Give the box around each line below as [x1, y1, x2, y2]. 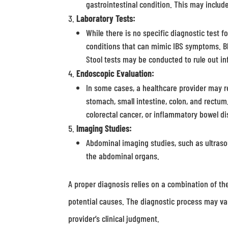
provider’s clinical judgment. [68, 213, 160, 224]
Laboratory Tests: [76, 13, 136, 24]
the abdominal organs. [86, 150, 160, 161]
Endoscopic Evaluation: [76, 68, 155, 79]
